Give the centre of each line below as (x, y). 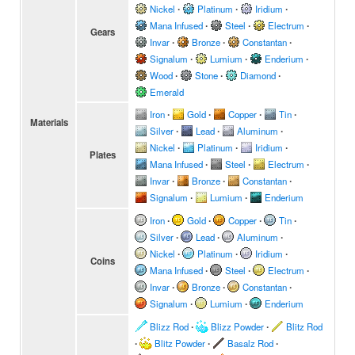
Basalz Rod (250, 343)
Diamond (258, 75)
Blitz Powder (180, 343)
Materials (49, 122)
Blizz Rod (169, 326)
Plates (103, 155)
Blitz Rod (304, 326)
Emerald (167, 92)
